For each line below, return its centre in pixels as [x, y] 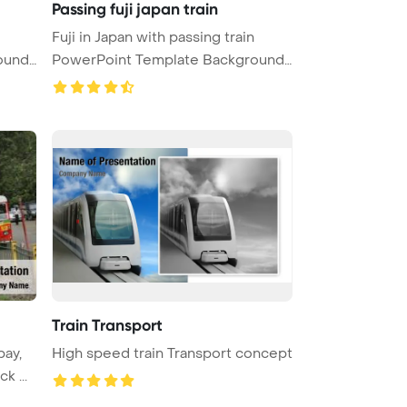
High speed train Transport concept [172, 353]
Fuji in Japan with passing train [153, 37]
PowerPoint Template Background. [169, 60]
